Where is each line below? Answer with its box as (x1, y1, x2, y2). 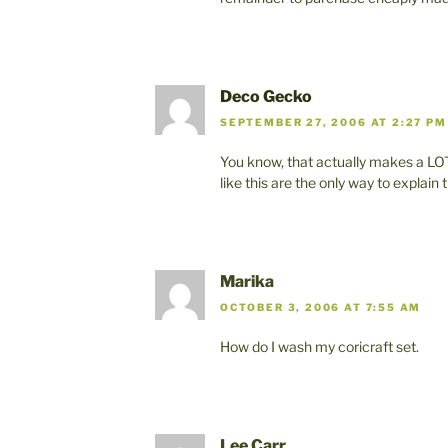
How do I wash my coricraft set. (220, 338, 419, 356)
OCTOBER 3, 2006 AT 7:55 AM (220, 301, 422, 314)
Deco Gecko (220, 86, 312, 106)
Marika (220, 272, 274, 292)
